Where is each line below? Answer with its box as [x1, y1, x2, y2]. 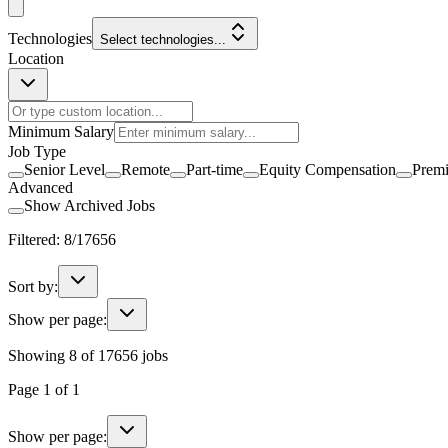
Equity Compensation [259, 160, 396, 178]
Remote [121, 160, 170, 178]
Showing [8, 346, 69, 364]
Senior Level [24, 160, 105, 178]
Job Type [8, 142, 66, 160]
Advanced [8, 178, 73, 196]
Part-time [186, 160, 243, 178]
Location [8, 49, 64, 67]
